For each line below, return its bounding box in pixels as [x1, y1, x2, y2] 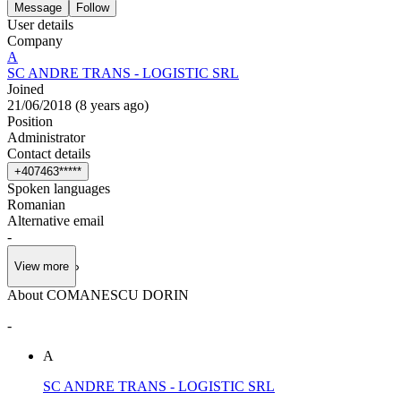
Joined [7, 81, 44, 97]
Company [7, 32, 63, 48]
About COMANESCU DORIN [7, 287, 189, 303]
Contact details [7, 145, 90, 161]
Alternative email [7, 212, 104, 228]
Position [7, 113, 53, 129]
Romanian [7, 196, 65, 212]
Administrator [7, 129, 85, 145]
